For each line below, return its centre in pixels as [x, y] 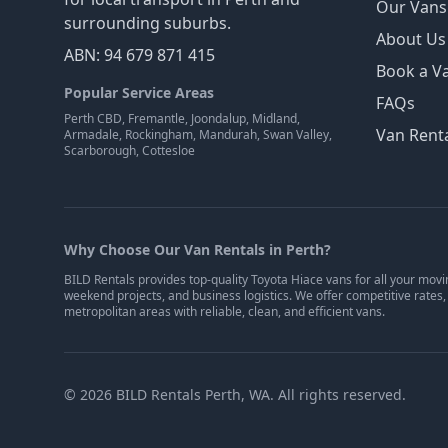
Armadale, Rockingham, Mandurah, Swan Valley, [198, 135]
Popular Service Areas [139, 93]
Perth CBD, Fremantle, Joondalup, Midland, [182, 119]
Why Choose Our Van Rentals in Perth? [197, 250]
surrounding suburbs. [147, 23]
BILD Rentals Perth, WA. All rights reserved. [259, 395]
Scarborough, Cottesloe [129, 151]
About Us [411, 39]
